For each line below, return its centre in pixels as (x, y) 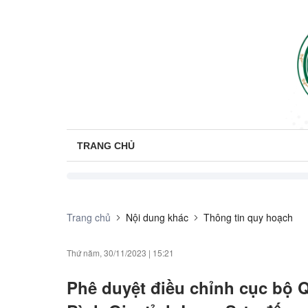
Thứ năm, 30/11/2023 (107, 253)
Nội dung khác (157, 218)
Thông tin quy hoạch (248, 218)
